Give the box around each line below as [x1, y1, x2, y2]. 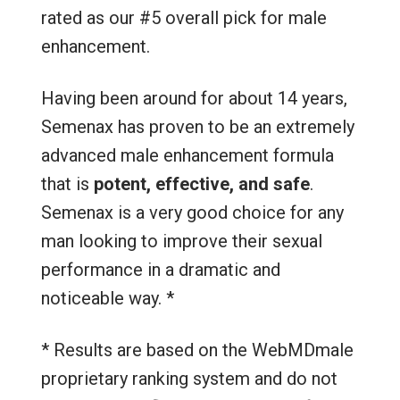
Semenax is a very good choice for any [40, 202, 344, 224]
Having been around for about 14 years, [40, 87, 347, 110]
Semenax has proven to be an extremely [40, 116, 354, 138]
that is [40, 173, 94, 196]
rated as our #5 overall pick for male [40, 7, 327, 29]
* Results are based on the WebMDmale [40, 339, 354, 362]
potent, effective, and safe [93, 173, 310, 196]
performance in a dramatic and [40, 259, 280, 281]
